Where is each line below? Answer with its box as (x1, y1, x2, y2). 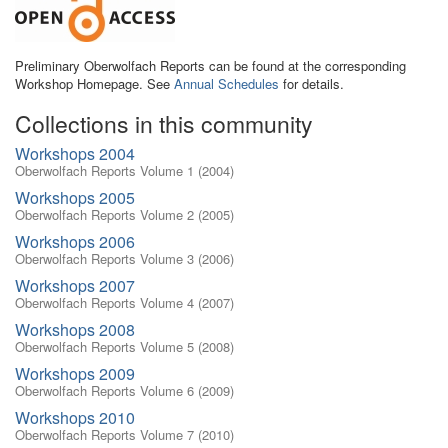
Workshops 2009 (15, 362, 135, 385)
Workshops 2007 (15, 274, 135, 297)
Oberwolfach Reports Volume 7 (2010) (15, 425, 234, 444)
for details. (279, 74, 344, 93)
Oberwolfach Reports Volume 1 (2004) (15, 161, 234, 180)
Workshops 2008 (15, 318, 135, 341)
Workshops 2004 (15, 142, 135, 165)
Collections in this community (15, 107, 313, 140)
